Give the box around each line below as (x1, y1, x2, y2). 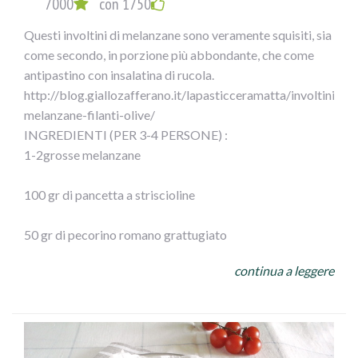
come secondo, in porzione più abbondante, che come (24, 47, 314, 63)
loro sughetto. (24, 11, 100, 27)
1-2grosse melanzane (24, 147, 141, 163)
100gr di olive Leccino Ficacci (24, 267, 185, 283)
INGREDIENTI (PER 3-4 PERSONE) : (24, 127, 228, 143)
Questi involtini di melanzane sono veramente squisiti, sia (24, 27, 332, 43)
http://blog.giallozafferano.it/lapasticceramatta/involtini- (24, 87, 340, 103)
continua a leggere (234, 263, 334, 279)
